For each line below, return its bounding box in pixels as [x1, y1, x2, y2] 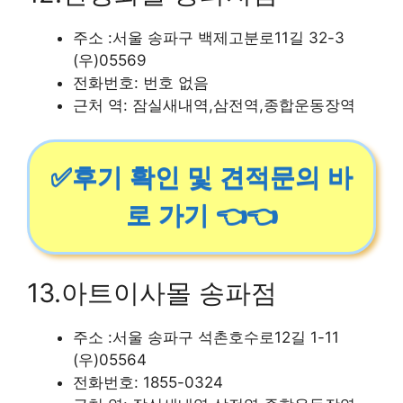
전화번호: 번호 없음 [73, 73, 209, 92]
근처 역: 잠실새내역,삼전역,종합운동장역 [73, 95, 355, 114]
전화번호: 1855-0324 [73, 372, 223, 391]
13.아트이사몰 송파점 [27, 276, 277, 309]
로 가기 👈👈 [126, 201, 277, 229]
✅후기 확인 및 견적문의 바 [50, 164, 353, 192]
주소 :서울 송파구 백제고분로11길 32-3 [73, 28, 345, 47]
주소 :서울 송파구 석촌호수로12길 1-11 [73, 327, 339, 346]
